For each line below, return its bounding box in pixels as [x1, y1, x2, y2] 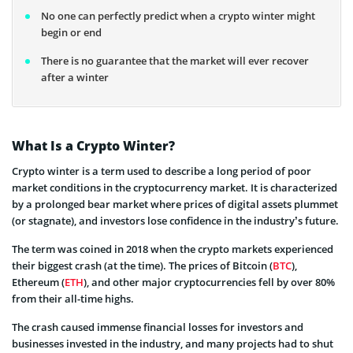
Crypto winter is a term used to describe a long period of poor [12, 163, 311, 178]
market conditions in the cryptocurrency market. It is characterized [12, 180, 337, 195]
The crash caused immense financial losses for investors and [12, 319, 303, 334]
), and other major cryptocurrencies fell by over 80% [84, 274, 335, 289]
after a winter [41, 70, 109, 85]
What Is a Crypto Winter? [12, 136, 175, 154]
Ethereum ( [12, 274, 65, 289]
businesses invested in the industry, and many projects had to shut [12, 336, 333, 351]
